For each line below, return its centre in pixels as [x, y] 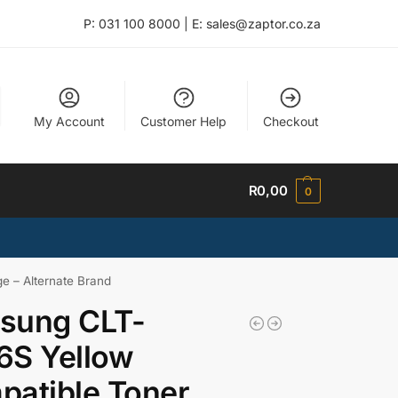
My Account [69, 121]
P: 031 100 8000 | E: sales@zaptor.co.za [202, 24]
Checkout [291, 121]
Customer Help [184, 121]
